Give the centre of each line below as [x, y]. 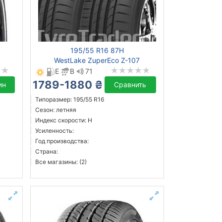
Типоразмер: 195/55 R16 [69, 100]
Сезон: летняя [55, 110]
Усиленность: [54, 131]
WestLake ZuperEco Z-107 [97, 60]
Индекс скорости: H [63, 120]
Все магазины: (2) [61, 162]
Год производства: [62, 141]
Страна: [46, 152]
